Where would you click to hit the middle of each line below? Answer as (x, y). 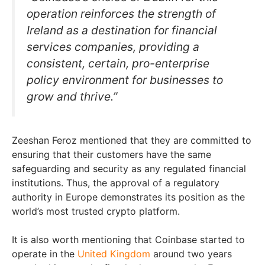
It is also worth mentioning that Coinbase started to (128, 240)
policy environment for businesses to (125, 80)
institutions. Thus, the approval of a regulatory (116, 183)
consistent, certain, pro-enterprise (118, 63)
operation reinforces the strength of (121, 13)
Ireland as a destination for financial (122, 30)
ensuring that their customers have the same (112, 155)
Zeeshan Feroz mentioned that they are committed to (132, 140)
